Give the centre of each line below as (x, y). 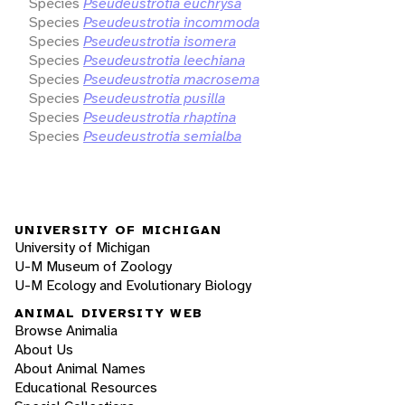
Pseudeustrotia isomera (160, 41)
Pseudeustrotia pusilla (154, 98)
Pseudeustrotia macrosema (171, 79)
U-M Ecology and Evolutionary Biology (133, 285)
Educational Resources (86, 388)
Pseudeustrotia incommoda (171, 22)
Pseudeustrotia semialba (162, 136)
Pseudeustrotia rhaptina (160, 117)
